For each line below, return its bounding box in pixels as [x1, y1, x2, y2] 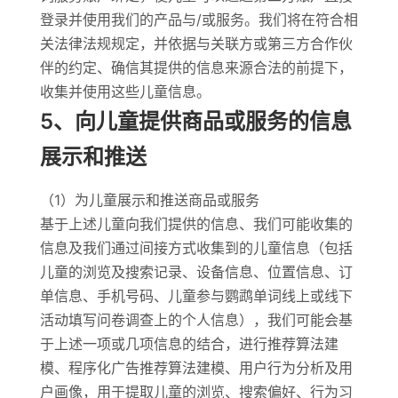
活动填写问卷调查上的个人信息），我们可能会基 [39, 311, 353, 329]
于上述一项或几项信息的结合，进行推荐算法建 [39, 335, 338, 353]
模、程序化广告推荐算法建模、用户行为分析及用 [39, 359, 353, 377]
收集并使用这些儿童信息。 [39, 83, 211, 100]
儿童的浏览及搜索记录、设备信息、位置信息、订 [39, 263, 353, 281]
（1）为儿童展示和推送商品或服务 [39, 191, 259, 209]
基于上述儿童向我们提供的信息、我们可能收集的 [39, 215, 353, 233]
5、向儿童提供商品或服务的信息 [39, 108, 352, 134]
